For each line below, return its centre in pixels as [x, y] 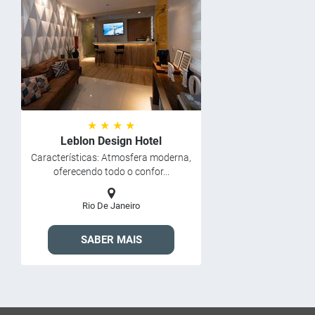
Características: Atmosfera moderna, [111, 157]
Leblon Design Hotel [111, 141]
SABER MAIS [111, 240]
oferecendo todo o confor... [111, 172]
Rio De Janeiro [111, 206]
